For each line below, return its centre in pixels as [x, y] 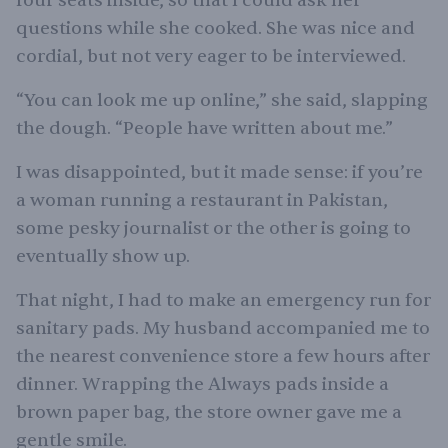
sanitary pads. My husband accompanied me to [223, 328]
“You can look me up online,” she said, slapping [222, 100]
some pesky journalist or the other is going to [213, 228]
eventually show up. [103, 256]
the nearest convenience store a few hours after [223, 356]
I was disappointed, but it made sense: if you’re [219, 172]
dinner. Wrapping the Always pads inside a [202, 384]
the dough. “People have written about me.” [204, 128]
